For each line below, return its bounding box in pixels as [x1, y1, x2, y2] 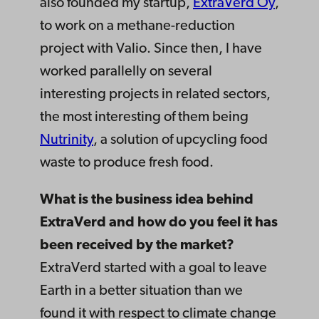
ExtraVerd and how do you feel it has [40, 216, 278, 231]
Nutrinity [40, 133, 93, 148]
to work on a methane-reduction [40, 19, 235, 34]
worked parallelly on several [40, 65, 212, 80]
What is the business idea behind [40, 193, 253, 208]
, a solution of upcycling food [93, 133, 268, 148]
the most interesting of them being [40, 110, 249, 125]
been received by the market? [40, 239, 234, 253]
